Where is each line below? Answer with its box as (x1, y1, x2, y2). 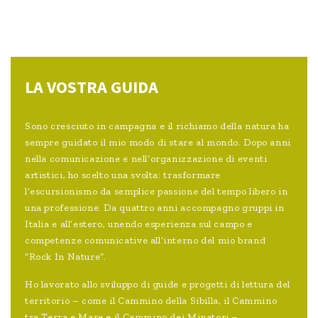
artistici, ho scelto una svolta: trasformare (25, 169, 221, 182)
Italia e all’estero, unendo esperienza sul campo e (25, 218, 253, 231)
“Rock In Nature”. (25, 251, 106, 263)
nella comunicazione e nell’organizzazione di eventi (25, 153, 268, 165)
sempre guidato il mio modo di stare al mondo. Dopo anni (25, 136, 291, 149)
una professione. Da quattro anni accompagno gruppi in (25, 202, 285, 214)
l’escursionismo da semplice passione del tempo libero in (25, 185, 288, 198)
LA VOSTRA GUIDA (25, 76, 158, 99)
